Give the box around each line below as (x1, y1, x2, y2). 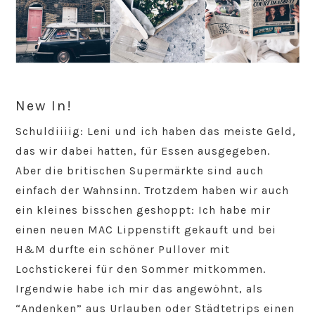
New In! (15, 98, 73, 115)
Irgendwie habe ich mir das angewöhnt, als (15, 282, 264, 296)
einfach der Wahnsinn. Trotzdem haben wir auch (15, 184, 290, 198)
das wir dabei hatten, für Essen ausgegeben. (15, 144, 271, 158)
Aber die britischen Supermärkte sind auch (15, 164, 264, 178)
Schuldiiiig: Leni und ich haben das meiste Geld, (15, 124, 297, 139)
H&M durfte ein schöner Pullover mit (15, 243, 231, 257)
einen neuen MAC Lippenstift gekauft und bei (15, 223, 277, 237)
